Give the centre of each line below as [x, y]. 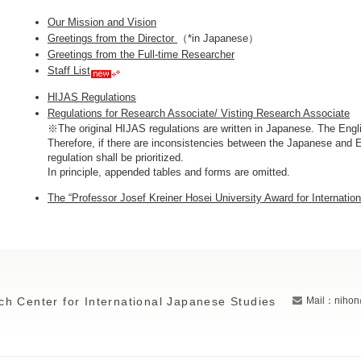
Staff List [69, 71]
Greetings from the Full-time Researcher [141, 54]
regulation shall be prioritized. [116, 158]
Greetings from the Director [112, 38]
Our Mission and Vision [102, 22]
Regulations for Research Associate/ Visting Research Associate [199, 113]
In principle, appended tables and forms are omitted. [169, 172]
